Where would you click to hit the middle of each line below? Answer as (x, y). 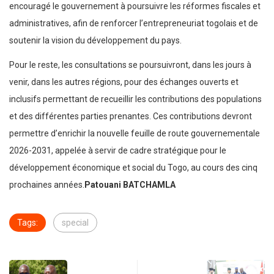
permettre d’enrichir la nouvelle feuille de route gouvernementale (135, 134)
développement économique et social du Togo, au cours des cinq (133, 168)
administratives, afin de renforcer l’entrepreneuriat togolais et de (134, 24)
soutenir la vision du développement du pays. (96, 41)
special (75, 223)
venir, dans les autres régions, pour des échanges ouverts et (124, 82)
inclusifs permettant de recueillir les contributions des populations (135, 99)
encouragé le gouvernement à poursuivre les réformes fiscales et (135, 6)
